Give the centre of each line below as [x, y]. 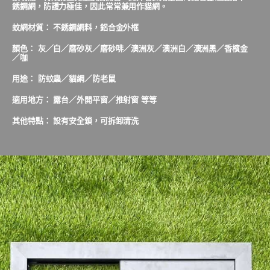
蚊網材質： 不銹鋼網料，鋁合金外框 [76, 27]
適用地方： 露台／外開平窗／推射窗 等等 [84, 99]
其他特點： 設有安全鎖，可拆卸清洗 [76, 121]
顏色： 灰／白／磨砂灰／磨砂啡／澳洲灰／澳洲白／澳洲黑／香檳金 [130, 48]
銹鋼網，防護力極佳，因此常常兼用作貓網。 [90, 6]
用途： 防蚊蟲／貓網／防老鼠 [64, 78]
